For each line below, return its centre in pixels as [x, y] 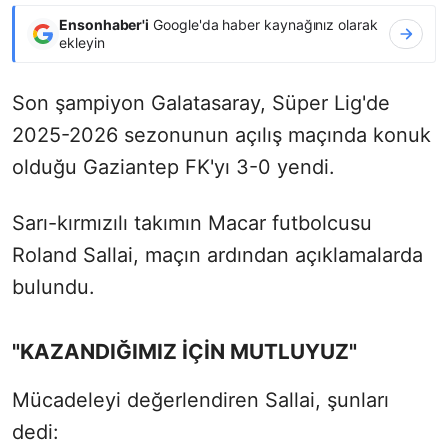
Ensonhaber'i [104, 24]
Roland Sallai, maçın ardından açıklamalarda [217, 254]
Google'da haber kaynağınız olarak [263, 24]
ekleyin [82, 42]
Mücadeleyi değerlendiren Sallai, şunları [200, 399]
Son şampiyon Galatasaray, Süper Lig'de [201, 102]
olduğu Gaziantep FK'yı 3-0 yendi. [173, 166]
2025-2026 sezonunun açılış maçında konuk [221, 134]
